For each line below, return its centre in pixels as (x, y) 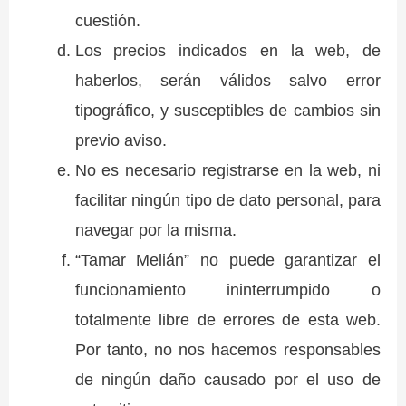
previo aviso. (121, 140)
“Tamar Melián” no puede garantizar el (227, 260)
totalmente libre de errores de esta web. (227, 320)
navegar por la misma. (155, 230)
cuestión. (107, 21)
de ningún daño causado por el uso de (227, 380)
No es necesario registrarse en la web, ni (227, 170)
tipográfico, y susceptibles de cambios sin (227, 111)
